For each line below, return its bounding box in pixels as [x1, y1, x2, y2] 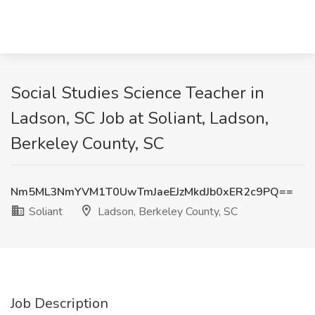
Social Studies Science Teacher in [11, 82, 264, 104]
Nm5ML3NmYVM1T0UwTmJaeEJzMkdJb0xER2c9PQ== [11, 184, 293, 200]
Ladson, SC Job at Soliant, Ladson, [11, 107, 269, 129]
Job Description [11, 294, 108, 313]
